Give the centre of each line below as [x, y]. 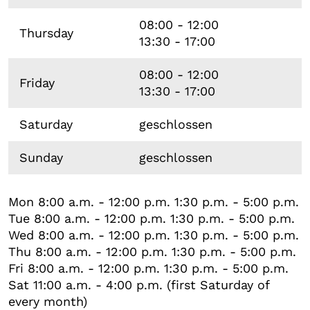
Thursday [46, 33]
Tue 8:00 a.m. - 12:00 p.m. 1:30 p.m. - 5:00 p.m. [152, 218]
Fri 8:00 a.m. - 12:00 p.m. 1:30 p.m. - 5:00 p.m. [148, 268]
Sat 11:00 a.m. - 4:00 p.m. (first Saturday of [139, 284]
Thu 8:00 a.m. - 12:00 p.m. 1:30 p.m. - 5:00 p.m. [152, 251]
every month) [48, 301]
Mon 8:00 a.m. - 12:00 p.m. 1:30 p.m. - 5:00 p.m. [154, 201]
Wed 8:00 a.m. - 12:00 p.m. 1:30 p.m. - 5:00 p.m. [154, 235]
